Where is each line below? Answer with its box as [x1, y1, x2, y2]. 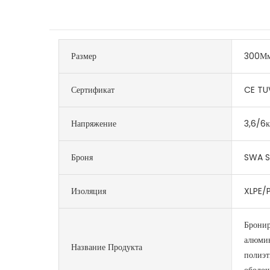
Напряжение [71, 117, 117, 130]
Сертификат [71, 83, 115, 96]
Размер [71, 49, 97, 62]
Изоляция [71, 184, 107, 197]
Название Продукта [71, 241, 143, 254]
